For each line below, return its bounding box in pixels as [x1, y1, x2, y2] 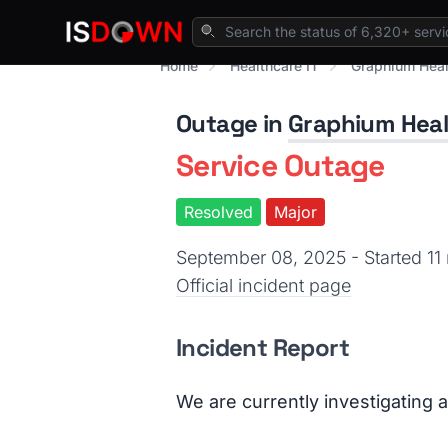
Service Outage [176, 146, 385, 185]
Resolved [184, 202, 253, 222]
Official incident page [176, 275, 351, 296]
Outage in [176, 108, 289, 139]
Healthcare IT [230, 57, 319, 74]
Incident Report [176, 332, 349, 363]
